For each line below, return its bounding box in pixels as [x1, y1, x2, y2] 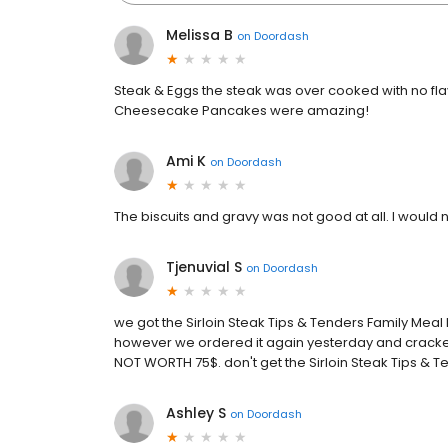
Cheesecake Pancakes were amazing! [114, 101, 369, 120]
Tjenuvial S [166, 257, 242, 277]
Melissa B [166, 25, 233, 45]
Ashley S [166, 403, 226, 423]
